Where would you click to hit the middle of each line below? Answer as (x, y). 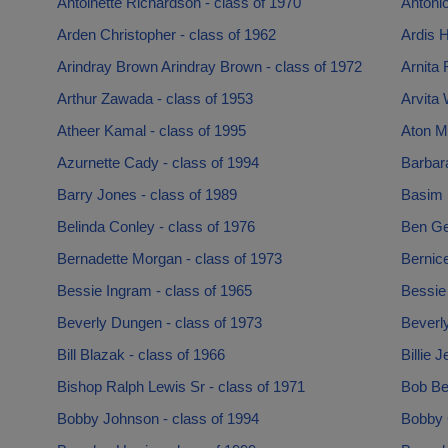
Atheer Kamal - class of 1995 (151, 130)
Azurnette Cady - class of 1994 (157, 162)
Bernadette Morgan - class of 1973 (169, 258)
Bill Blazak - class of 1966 (140, 354)
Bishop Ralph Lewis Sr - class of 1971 (180, 386)
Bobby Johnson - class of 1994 (157, 418)
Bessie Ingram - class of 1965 (154, 290)
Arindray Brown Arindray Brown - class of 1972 (209, 66)
